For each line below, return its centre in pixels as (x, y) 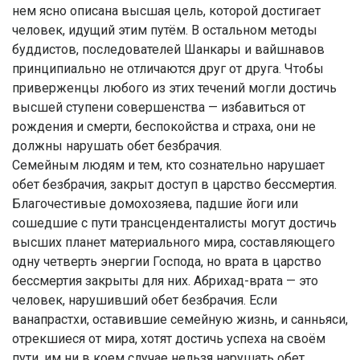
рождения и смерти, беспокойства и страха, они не (164, 127)
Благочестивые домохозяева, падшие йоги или (155, 204)
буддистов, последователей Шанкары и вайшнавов (168, 50)
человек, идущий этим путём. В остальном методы (165, 31)
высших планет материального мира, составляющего (174, 243)
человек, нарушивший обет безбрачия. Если (145, 301)
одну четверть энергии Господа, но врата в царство (167, 262)
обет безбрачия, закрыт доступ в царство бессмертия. (174, 185)
